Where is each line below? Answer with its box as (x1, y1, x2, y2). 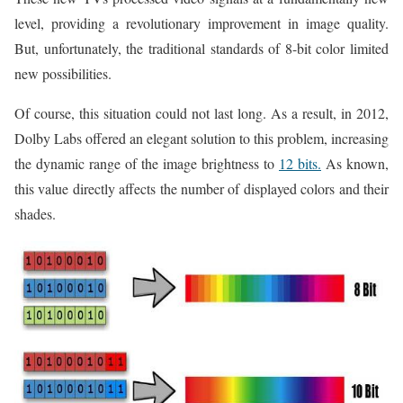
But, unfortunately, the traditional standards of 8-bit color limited (14, 39, 389, 58)
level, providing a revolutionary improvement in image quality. (14, 13, 389, 33)
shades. (14, 204, 56, 224)
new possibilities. (14, 64, 112, 84)
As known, (321, 154, 389, 174)
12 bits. (279, 154, 321, 174)
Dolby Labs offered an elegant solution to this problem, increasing (14, 129, 389, 148)
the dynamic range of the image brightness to (14, 154, 279, 174)
